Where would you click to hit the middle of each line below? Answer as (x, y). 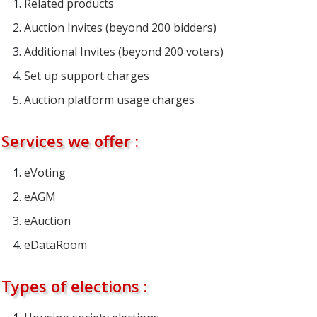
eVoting (45, 173)
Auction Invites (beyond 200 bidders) (120, 28)
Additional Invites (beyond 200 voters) (123, 52)
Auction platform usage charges (109, 100)
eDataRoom (55, 245)
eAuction (47, 221)
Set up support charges (86, 76)
